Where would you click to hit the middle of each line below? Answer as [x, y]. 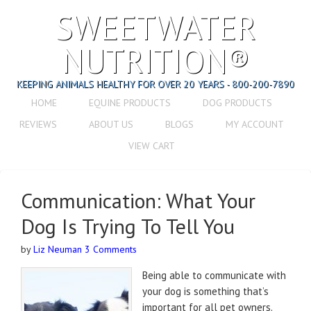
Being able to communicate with [214, 275]
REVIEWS [38, 124]
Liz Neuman [58, 249]
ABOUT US [111, 124]
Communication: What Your [138, 200]
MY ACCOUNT [254, 124]
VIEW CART [151, 146]
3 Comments [111, 249]
